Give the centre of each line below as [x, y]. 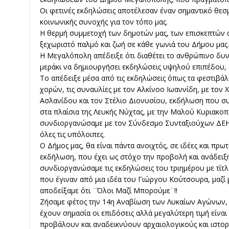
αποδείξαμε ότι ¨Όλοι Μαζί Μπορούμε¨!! [109, 191]
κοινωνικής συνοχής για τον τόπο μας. [104, 22]
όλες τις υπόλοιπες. [72, 134]
